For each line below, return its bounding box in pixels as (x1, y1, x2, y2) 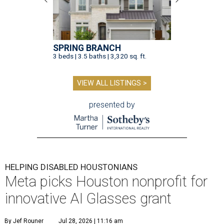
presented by (89, 100, 135, 109)
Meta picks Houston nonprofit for (5, 173, 207, 190)
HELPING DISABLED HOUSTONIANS (5, 162, 137, 172)
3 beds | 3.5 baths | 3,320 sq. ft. (53, 52, 146, 60)
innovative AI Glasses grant (5, 190, 171, 207)
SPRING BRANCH (53, 43, 121, 53)
